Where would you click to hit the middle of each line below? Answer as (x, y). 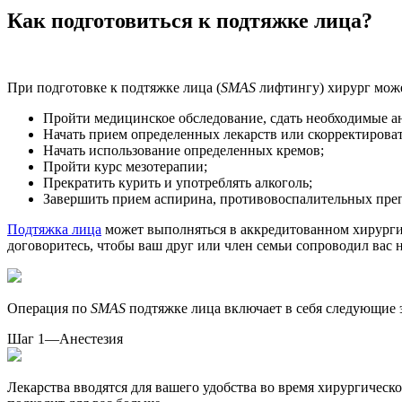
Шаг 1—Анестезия (65, 338)
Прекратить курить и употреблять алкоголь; (178, 182)
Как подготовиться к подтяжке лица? (190, 20)
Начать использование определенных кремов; (184, 150)
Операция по (49, 308)
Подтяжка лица (54, 229)
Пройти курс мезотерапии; (125, 166)
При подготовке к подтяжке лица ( (114, 87)
